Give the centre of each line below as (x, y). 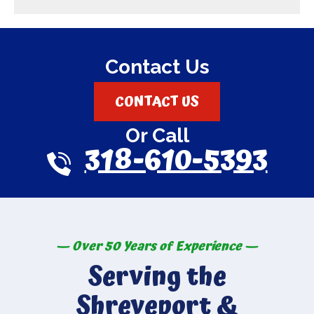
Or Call (157, 136)
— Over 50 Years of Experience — (157, 246)
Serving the (157, 278)
